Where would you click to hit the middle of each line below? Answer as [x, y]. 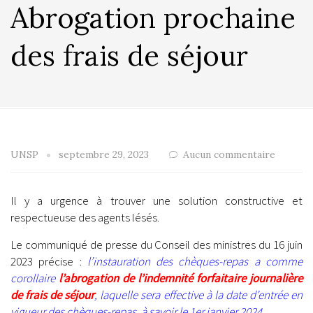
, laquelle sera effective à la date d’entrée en [199, 295]
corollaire [35, 278]
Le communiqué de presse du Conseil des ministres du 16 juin [156, 245]
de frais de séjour [53, 295]
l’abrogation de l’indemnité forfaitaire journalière [181, 278]
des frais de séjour [129, 56]
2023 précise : [49, 262]
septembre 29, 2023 [104, 154]
